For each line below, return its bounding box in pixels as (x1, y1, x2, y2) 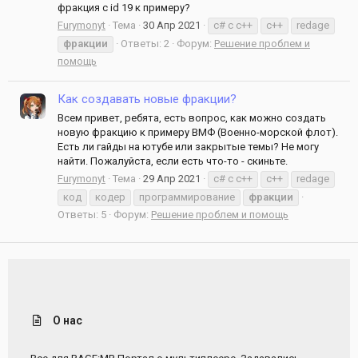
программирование (139, 190, 235, 203)
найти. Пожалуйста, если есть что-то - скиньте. (58, 154, 288, 167)
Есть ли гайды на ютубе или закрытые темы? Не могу (58, 140, 319, 153)
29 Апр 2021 (143, 172, 201, 185)
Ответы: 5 (58, 208, 106, 221)
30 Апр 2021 (143, 18, 201, 31)
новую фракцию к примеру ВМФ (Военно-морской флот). (58, 125, 338, 138)
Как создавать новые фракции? (58, 92, 237, 107)
